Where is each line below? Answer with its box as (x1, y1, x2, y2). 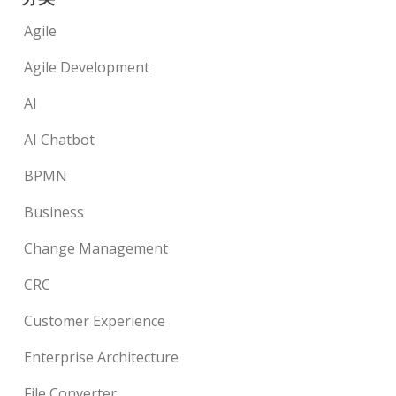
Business (24, 202, 85, 223)
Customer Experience (24, 311, 166, 331)
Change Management (24, 239, 169, 259)
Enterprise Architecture (24, 347, 179, 368)
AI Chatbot (24, 130, 95, 150)
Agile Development (24, 57, 150, 78)
